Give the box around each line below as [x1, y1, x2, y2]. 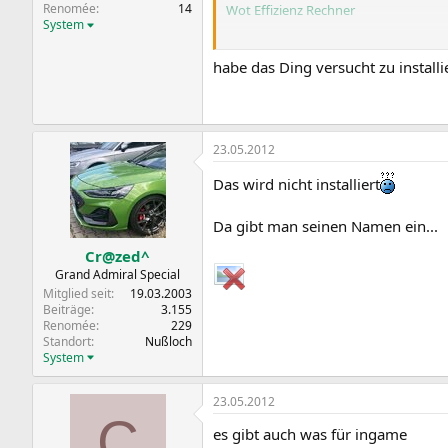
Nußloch [145, 332, 192, 350]
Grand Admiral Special [55, 265, 180, 283]
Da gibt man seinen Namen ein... [213, 216, 438, 236]
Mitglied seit [43, 284, 111, 302]
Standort [43, 332, 91, 350]
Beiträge [43, 300, 91, 318]
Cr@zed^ [85, 245, 150, 266]
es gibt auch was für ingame [213, 423, 407, 444]
